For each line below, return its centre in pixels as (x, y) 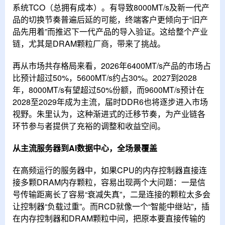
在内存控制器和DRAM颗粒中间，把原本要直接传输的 (109, 218)
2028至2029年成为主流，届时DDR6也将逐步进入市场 (110, 102)
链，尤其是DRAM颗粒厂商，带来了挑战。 (89, 43)
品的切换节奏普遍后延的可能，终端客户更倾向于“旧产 (110, 19)
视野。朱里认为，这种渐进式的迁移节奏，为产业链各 (109, 114)
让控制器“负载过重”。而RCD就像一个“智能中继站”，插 (111, 206)
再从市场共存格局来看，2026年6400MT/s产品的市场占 (112, 66)
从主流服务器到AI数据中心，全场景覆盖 (85, 148)
